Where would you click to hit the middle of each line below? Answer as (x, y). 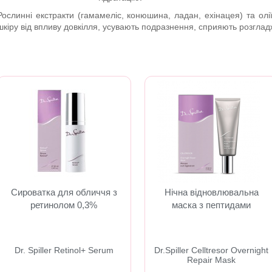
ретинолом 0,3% (64, 205)
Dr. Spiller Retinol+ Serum (64, 250)
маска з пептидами (212, 205)
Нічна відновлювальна (211, 192)
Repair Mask (212, 260)
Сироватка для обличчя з (64, 192)
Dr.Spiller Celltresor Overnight (212, 250)
